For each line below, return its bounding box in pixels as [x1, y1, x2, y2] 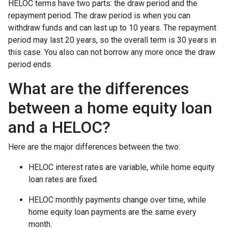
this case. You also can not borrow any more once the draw [8, 47, 215, 57]
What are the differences [8, 78, 189, 98]
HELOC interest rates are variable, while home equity [28, 162, 215, 172]
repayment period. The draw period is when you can [8, 10, 190, 20]
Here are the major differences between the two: [8, 141, 180, 152]
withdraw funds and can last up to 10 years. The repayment [8, 22, 216, 33]
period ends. [8, 59, 52, 69]
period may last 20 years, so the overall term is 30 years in [8, 35, 216, 45]
